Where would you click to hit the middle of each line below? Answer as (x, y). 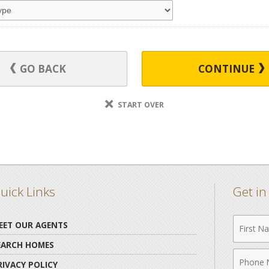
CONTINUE (227, 69)
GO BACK (42, 69)
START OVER (140, 105)
